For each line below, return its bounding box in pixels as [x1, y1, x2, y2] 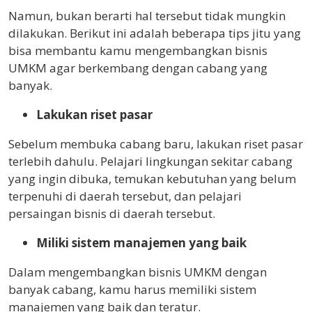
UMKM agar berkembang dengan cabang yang [8, 60, 267, 76]
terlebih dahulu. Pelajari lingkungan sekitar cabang [8, 153, 292, 169]
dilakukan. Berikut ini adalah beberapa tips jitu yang [8, 25, 301, 41]
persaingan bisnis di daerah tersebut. [8, 205, 215, 221]
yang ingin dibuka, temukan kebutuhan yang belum [8, 171, 296, 187]
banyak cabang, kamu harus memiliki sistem [8, 281, 256, 297]
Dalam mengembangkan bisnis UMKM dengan [8, 264, 267, 280]
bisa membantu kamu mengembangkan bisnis [8, 42, 267, 58]
